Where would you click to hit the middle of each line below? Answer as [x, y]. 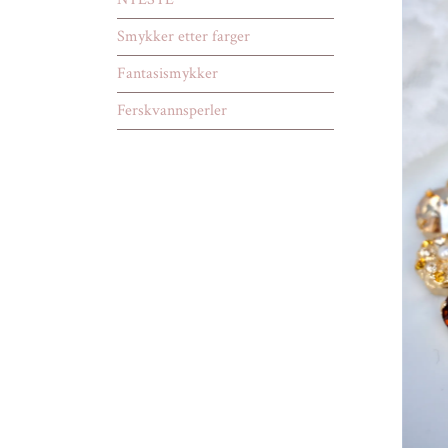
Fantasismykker [167, 74]
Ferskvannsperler [172, 111]
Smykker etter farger [183, 37]
